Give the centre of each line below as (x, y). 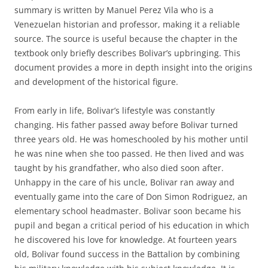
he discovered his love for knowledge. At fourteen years (126, 240)
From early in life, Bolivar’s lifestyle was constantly (115, 110)
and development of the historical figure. (96, 82)
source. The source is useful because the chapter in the (126, 39)
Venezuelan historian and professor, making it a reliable (127, 24)
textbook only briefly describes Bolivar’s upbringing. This (127, 53)
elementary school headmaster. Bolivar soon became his (128, 211)
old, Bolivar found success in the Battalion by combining (127, 254)
